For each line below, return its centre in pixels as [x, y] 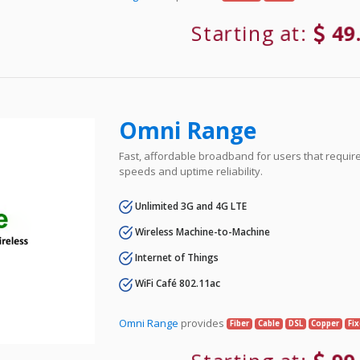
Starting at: [254, 33]
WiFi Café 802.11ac [177, 284]
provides [203, 323]
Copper [325, 324]
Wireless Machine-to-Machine [202, 231]
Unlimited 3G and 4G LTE [190, 206]
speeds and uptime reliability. [191, 171]
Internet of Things [176, 258]
